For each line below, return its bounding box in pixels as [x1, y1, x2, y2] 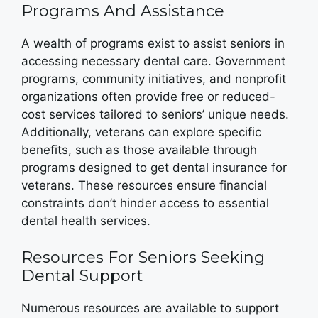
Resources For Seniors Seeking [21, 247, 265, 267]
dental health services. [21, 214, 150, 228]
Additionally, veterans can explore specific [21, 125, 261, 139]
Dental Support [21, 265, 143, 285]
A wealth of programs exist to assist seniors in [21, 36, 285, 50]
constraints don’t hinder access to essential [21, 196, 269, 210]
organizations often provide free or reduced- [21, 89, 275, 104]
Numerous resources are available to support [21, 300, 279, 315]
